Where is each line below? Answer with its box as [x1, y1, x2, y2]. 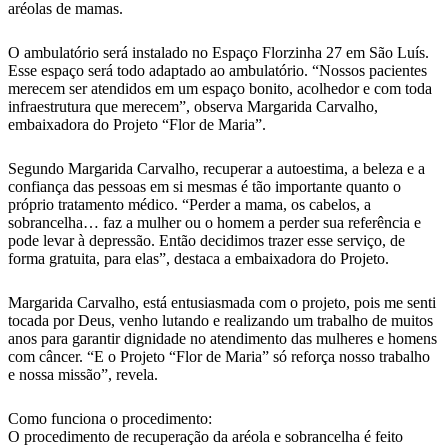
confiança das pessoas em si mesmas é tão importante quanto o [8, 178, 401, 196]
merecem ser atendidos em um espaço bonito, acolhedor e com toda [8, 80, 432, 98]
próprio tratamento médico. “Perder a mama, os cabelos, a [8, 196, 371, 214]
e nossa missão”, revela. [8, 366, 158, 384]
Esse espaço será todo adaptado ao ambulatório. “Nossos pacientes [8, 62, 427, 80]
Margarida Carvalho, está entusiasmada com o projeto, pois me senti [8, 294, 436, 312]
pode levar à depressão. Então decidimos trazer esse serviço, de [8, 232, 405, 250]
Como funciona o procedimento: [8, 410, 212, 428]
